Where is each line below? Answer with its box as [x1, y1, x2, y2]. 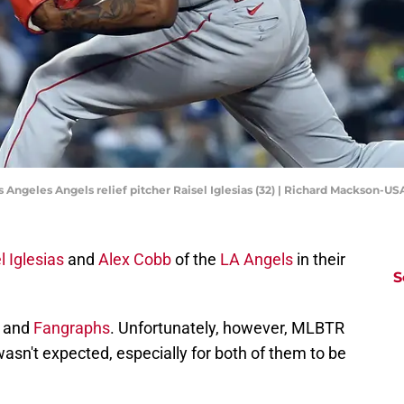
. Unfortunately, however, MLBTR [110, 318, 344, 338]
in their [293, 250, 345, 270]
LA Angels [220, 250, 293, 270]
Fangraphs [33, 318, 110, 338]
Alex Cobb [98, 250, 171, 270]
